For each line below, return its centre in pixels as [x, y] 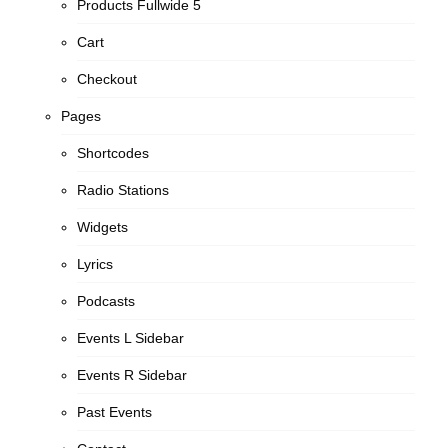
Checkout [107, 79]
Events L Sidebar [131, 338]
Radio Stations [123, 190]
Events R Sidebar [132, 375]
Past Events [115, 412]
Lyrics [95, 264]
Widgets [103, 227]
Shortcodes [113, 153]
